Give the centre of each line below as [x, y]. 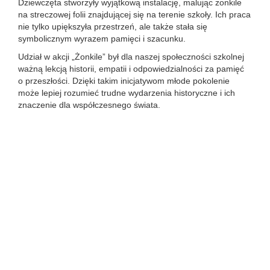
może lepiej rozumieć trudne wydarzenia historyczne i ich [127, 93]
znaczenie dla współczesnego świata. [89, 105]
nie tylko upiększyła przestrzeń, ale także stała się [113, 27]
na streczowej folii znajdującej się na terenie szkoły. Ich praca [134, 14]
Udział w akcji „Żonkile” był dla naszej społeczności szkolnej [131, 57]
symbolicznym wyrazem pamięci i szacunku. [102, 39]
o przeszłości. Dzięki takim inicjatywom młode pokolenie [124, 81]
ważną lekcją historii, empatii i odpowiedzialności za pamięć [131, 69]
